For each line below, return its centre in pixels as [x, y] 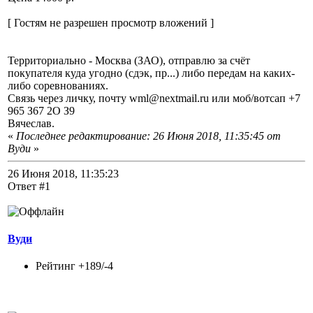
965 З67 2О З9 [41, 110]
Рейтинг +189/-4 [74, 266]
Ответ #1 [29, 186]
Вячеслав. [31, 123]
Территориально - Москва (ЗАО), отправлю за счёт [129, 60]
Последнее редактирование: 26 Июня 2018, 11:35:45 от [148, 136]
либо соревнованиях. [58, 85]
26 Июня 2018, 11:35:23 [63, 173]
